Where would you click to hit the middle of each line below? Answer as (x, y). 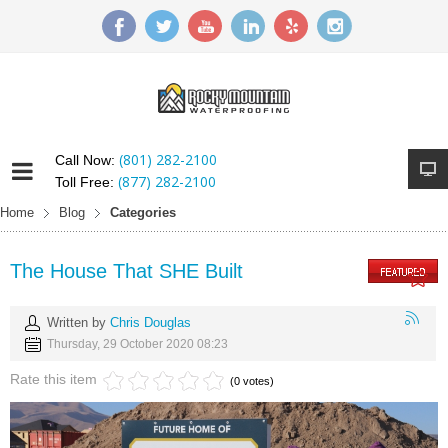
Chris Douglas (150, 322)
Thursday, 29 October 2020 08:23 (137, 343)
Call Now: (87, 160)
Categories (143, 213)
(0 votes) (252, 380)
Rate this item (53, 378)
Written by (78, 322)
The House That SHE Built (126, 271)
